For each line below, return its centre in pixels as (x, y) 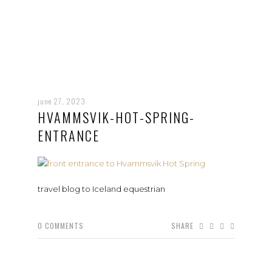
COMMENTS (64, 225)
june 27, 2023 (61, 101)
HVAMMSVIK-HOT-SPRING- (116, 117)
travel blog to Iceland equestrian (101, 189)
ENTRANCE (68, 135)
